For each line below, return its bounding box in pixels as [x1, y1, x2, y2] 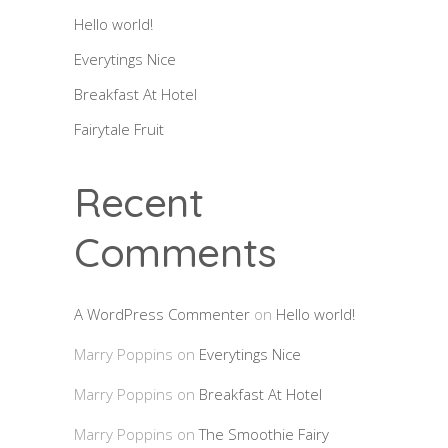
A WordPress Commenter [74, 304, 250, 325]
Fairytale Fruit [74, 119, 164, 140]
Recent [74, 177, 204, 228]
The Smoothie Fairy [199, 424, 329, 445]
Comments [74, 227, 277, 278]
